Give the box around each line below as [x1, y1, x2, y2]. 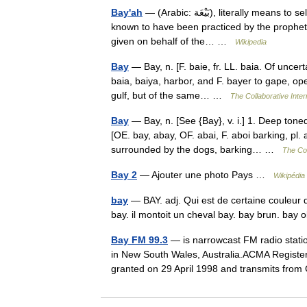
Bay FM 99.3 [111, 234, 168, 245]
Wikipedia [235, 38, 267, 46]
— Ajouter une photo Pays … [137, 169, 273, 180]
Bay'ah [111, 7, 143, 18]
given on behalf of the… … [111, 36, 235, 47]
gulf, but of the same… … [111, 90, 230, 101]
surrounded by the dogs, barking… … [111, 144, 282, 155]
